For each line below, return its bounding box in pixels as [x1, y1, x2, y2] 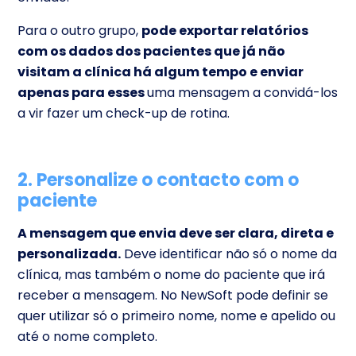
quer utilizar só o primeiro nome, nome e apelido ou [17, 306, 335, 325]
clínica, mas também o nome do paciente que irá [17, 265, 325, 284]
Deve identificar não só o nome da [121, 244, 337, 263]
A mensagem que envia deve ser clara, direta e [17, 223, 334, 242]
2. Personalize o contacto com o [17, 167, 299, 192]
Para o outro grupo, [17, 21, 141, 40]
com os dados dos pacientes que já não [17, 41, 285, 60]
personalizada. [17, 244, 121, 263]
